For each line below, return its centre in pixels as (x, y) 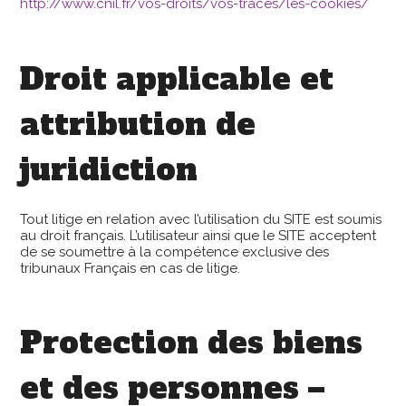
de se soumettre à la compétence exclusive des (175, 251)
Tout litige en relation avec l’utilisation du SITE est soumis (201, 219)
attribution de (138, 124)
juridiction (109, 169)
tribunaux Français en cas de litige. (130, 268)
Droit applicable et (177, 79)
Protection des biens (192, 343)
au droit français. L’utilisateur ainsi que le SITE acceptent (198, 235)
